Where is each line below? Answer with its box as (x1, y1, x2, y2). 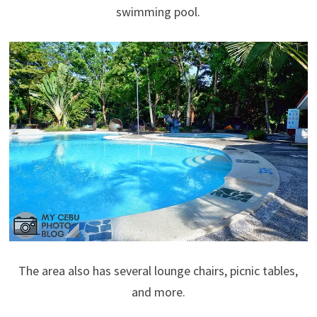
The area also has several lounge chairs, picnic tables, (18, 262, 299, 279)
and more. (131, 283, 185, 300)
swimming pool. (116, 3, 201, 20)
